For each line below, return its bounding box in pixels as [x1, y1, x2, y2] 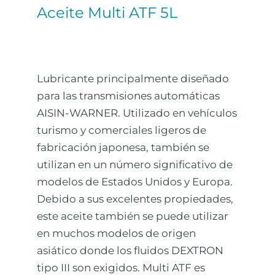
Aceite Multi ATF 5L [37, 4, 177, 22]
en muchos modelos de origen [37, 227, 196, 240]
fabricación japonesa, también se [37, 141, 209, 154]
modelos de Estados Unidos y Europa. [37, 176, 233, 188]
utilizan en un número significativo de [37, 158, 233, 171]
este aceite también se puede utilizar [37, 210, 228, 223]
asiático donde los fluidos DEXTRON [37, 244, 223, 257]
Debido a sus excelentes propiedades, [37, 193, 233, 206]
